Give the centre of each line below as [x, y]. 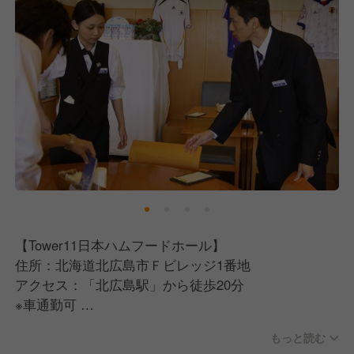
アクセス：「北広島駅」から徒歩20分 [132, 285]
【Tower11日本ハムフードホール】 [122, 245]
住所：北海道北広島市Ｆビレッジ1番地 [135, 265]
